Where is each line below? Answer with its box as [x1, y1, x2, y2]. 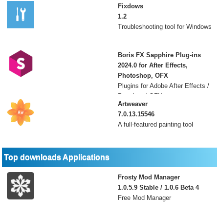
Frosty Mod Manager [117, 174, 180, 181]
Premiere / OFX [117, 92, 162, 100]
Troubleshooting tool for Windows [117, 23, 212, 30]
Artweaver [117, 100, 148, 108]
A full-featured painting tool [117, 121, 193, 128]
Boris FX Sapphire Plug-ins [117, 51, 201, 59]
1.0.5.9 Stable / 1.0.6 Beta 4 [117, 184, 199, 191]
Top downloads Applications [4, 153, 110, 161]
